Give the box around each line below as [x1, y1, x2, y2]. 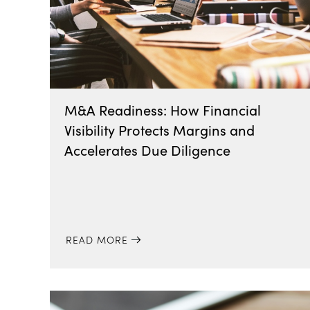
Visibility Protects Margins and [64, 120, 255, 139]
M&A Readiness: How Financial [64, 100, 262, 119]
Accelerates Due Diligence [64, 140, 231, 159]
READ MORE [65, 232, 128, 246]
